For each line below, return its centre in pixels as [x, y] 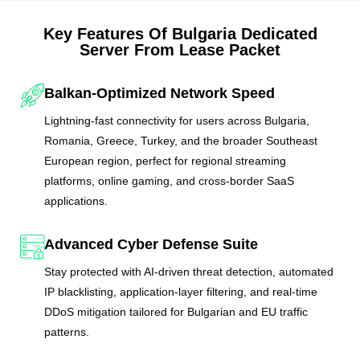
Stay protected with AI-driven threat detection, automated [189, 271]
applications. [76, 201]
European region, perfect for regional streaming [166, 161]
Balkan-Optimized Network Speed [160, 94]
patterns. [67, 331]
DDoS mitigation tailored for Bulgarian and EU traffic [176, 311]
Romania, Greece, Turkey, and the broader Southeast [181, 141]
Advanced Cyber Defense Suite [151, 244]
